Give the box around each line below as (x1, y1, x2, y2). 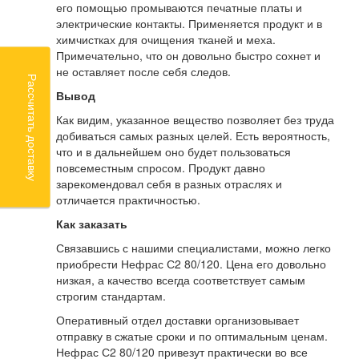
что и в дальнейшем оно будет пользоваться (56, 143, 291, 160)
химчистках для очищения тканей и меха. (56, 31, 276, 48)
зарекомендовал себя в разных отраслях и (56, 175, 282, 192)
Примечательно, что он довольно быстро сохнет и (56, 47, 321, 64)
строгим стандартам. (56, 288, 166, 305)
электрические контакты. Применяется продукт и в (56, 15, 322, 32)
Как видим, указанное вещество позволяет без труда (56, 111, 334, 128)
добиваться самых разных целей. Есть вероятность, (56, 127, 330, 144)
